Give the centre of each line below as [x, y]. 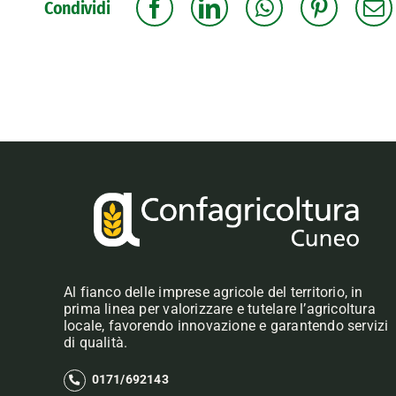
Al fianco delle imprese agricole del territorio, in [213, 293]
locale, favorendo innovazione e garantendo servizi [226, 326]
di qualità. [95, 343]
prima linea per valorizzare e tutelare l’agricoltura [219, 309]
